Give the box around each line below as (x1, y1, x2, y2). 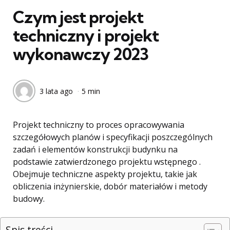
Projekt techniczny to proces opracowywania (13, 119, 184, 130)
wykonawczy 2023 (13, 44, 148, 64)
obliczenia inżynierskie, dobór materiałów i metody (13, 181, 207, 192)
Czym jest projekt (13, 7, 143, 27)
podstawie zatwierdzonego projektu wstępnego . (13, 156, 201, 167)
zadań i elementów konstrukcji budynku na (13, 144, 178, 155)
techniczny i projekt (13, 25, 159, 46)
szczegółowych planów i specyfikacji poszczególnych (13, 131, 213, 143)
